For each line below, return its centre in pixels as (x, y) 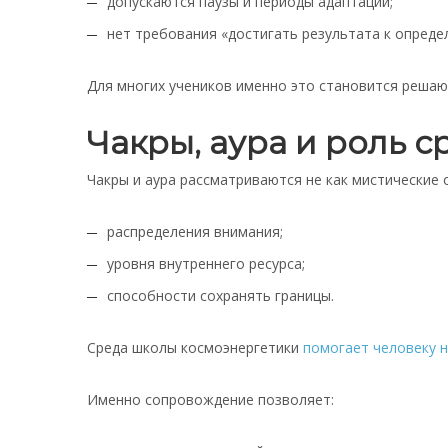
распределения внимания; (195, 231)
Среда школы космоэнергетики (195, 347)
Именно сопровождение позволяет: (210, 399)
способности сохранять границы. (220, 295)
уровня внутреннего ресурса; (206, 263)
